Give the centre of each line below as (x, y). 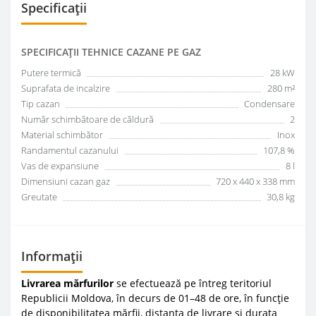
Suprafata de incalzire (66, 88)
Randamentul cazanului (70, 150)
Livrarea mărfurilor (67, 283)
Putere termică (51, 72)
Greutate (39, 196)
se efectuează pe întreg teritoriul (193, 283)
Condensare (269, 103)
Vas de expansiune (60, 165)
